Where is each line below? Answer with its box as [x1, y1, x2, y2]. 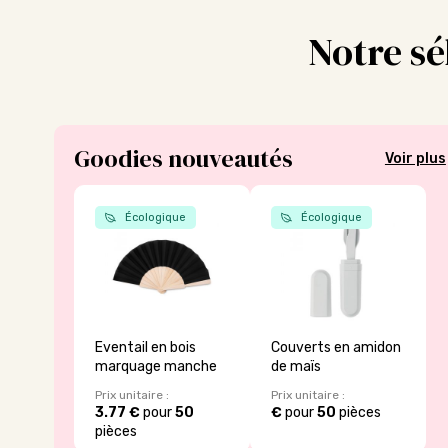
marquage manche [94, 358, 217, 376]
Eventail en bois [94, 339, 196, 357]
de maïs [270, 358, 321, 376]
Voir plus [384, 150, 446, 168]
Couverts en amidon [270, 339, 401, 357]
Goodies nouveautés [73, 141, 293, 175]
